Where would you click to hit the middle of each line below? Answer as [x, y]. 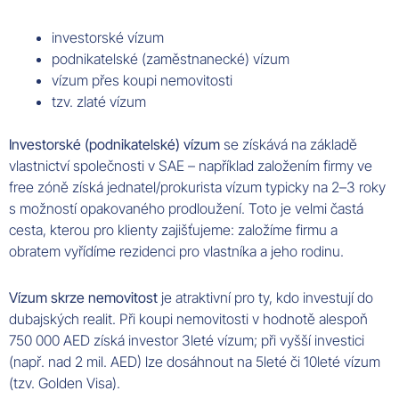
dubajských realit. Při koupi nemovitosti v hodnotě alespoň [188, 319]
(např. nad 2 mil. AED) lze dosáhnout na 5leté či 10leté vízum [195, 362]
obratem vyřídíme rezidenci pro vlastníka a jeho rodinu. [176, 252]
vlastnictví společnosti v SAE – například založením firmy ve [191, 166]
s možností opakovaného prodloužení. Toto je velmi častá [186, 209]
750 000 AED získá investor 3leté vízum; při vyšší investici [187, 341]
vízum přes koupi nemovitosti [142, 81]
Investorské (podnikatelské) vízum [114, 145]
